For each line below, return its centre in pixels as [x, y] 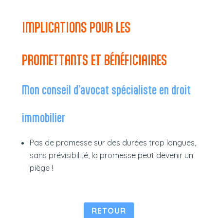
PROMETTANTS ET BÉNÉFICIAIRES [94, 59]
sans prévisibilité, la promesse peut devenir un [111, 155]
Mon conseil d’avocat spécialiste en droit [106, 89]
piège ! [41, 168]
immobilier [43, 117]
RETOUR [109, 211]
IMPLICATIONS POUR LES [76, 27]
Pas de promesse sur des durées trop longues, [113, 142]
